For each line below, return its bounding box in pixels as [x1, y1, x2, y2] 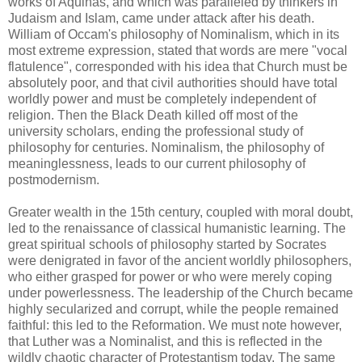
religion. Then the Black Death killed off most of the [8, 108, 298, 122]
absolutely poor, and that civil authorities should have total [8, 76, 338, 90]
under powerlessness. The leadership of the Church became [8, 286, 353, 300]
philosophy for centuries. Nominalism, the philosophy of [8, 141, 324, 154]
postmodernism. [8, 173, 99, 187]
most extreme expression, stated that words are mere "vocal [8, 44, 347, 57]
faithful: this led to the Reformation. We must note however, [8, 318, 342, 332]
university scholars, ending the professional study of [8, 124, 303, 138]
